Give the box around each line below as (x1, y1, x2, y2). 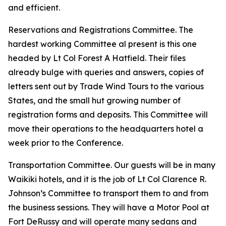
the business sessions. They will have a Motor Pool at (8, 202, 209, 212)
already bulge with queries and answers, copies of (8, 67, 204, 77)
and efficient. (8, 3, 60, 13)
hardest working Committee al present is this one (8, 39, 197, 49)
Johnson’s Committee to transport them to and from (8, 188, 208, 198)
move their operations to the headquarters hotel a (8, 124, 203, 134)
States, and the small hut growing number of (8, 95, 181, 105)
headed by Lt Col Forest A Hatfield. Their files (8, 53, 186, 63)
